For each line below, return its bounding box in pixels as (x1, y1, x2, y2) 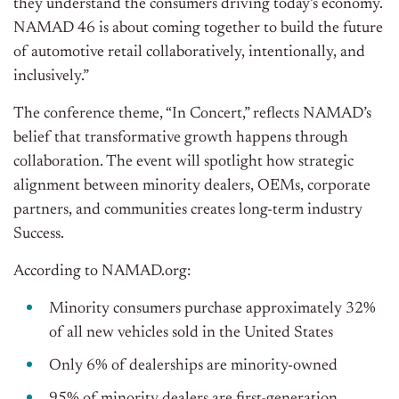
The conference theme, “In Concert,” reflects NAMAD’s (13, 106, 371, 123)
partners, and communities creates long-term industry (13, 202, 362, 219)
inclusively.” (13, 69, 89, 85)
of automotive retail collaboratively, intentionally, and (13, 45, 365, 61)
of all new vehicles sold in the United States (49, 325, 333, 342)
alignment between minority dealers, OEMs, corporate (13, 178, 370, 195)
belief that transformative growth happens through (13, 130, 348, 147)
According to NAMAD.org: (13, 264, 191, 281)
